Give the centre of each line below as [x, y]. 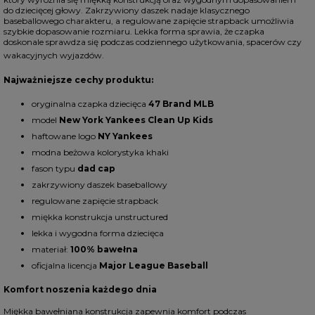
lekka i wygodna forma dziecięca [97, 233]
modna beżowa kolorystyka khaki [100, 152]
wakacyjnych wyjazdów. [53, 55]
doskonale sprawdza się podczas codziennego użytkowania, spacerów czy [152, 42]
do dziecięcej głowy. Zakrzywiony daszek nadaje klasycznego [126, 10]
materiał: [51, 249]
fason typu [54, 168]
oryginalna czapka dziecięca [90, 104]
